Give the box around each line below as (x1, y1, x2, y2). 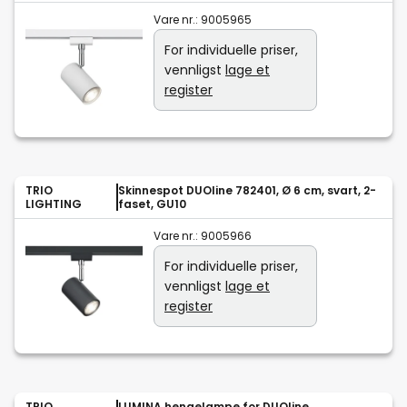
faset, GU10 (118, 196, 186, 213)
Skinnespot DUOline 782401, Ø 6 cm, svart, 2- (118, 183, 376, 199)
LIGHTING (25, 196, 82, 213)
